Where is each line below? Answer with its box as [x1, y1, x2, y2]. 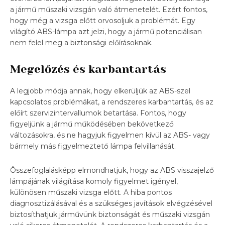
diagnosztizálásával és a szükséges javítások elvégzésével [10, 198, 212, 208]
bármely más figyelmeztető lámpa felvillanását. [10, 141, 176, 151]
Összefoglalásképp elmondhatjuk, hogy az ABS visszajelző [10, 165, 214, 175]
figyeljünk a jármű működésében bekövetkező [10, 119, 174, 129]
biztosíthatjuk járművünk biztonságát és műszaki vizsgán [10, 209, 210, 219]
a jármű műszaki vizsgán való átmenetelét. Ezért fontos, [10, 5, 207, 14]
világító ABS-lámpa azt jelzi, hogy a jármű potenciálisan [10, 27, 202, 36]
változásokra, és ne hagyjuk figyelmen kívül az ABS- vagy [10, 130, 210, 140]
